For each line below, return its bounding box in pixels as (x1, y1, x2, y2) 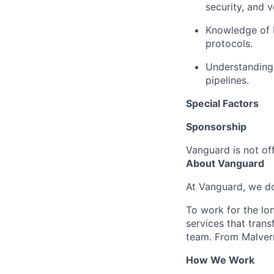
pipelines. (206, 74, 249, 86)
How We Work (186, 254, 254, 266)
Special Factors (186, 97, 259, 109)
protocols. (206, 37, 253, 50)
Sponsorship (186, 120, 246, 133)
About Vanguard (186, 157, 264, 169)
